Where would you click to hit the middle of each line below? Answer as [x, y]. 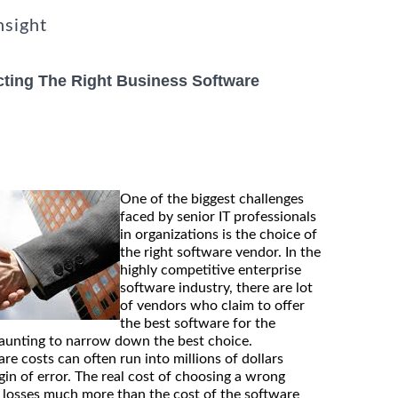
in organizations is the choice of [219, 234]
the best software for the [198, 323]
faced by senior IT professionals [218, 216]
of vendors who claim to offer [212, 305]
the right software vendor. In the [220, 252]
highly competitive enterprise [211, 270]
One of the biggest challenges [212, 199]
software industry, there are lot [216, 287]
